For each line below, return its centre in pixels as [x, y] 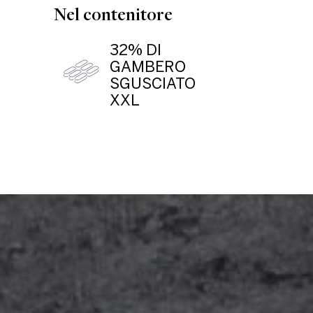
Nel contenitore [113, 14]
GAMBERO [148, 68]
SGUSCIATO [153, 85]
